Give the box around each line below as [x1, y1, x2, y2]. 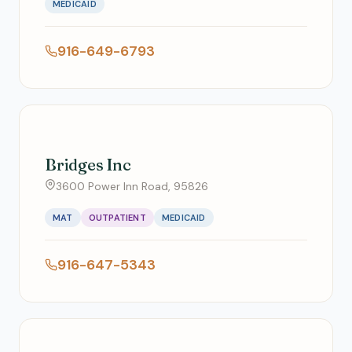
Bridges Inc [45, 155, 131, 174]
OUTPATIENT [88, 212, 146, 223]
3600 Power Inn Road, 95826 [56, 179, 208, 193]
